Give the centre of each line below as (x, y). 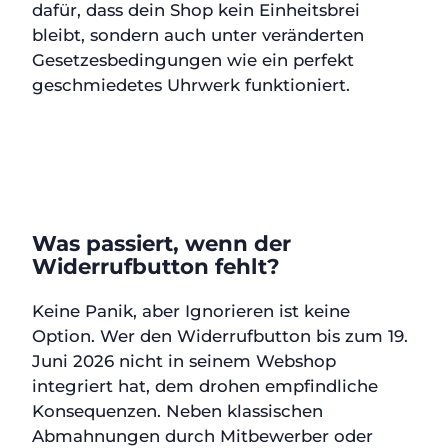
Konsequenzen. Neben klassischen (177, 411)
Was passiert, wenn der (161, 242)
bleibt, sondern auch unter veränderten (198, 34)
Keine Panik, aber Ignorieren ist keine (191, 311)
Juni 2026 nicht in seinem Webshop (184, 361)
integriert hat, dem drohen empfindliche (205, 386)
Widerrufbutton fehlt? (156, 265)
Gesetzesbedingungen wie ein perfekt (193, 59)
